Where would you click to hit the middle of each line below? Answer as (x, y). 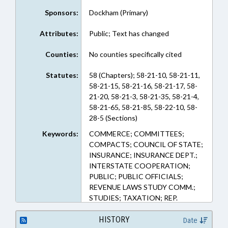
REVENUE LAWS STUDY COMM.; (142, 187)
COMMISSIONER (117, 219)
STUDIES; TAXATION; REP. (133, 198)
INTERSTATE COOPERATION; (139, 166)
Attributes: (59, 33)
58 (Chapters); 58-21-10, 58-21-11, (144, 75)
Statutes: (62, 75)
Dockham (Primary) (118, 12)
